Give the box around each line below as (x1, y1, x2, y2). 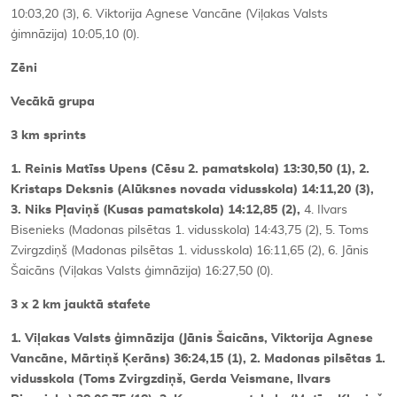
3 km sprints (11, 128, 86, 142)
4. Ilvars (304, 203, 347, 216)
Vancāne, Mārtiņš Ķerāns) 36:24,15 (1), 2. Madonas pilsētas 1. (11, 352, 385, 365)
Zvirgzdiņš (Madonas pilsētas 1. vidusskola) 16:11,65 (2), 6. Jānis (11, 244, 369, 257)
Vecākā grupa (11, 95, 95, 108)
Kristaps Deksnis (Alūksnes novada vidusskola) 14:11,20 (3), (11, 183, 374, 196)
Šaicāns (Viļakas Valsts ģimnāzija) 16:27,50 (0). (11, 264, 273, 277)
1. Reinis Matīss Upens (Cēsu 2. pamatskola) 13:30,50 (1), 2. (11, 162, 370, 175)
